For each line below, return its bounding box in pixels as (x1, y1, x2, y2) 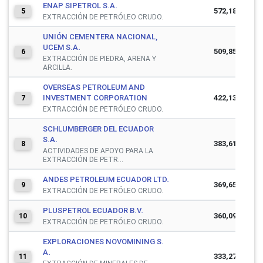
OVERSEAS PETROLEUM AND (43, 82, 145, 92)
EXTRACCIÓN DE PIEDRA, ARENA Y (43, 53, 156, 63)
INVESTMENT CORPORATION (43, 92, 147, 103)
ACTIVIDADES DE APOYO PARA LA (43, 146, 153, 155)
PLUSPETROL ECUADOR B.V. (43, 205, 143, 215)
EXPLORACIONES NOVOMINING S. (43, 236, 164, 247)
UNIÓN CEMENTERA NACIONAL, (43, 31, 157, 42)
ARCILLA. (43, 62, 72, 72)
